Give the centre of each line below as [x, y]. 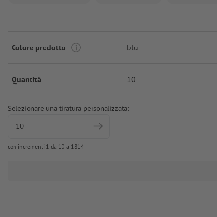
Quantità [26, 80]
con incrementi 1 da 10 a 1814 [46, 147]
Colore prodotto [39, 48]
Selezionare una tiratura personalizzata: [68, 108]
